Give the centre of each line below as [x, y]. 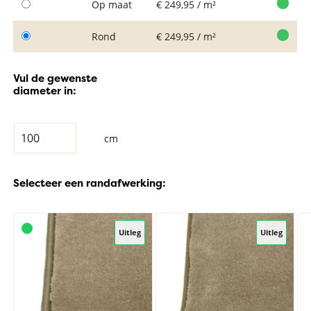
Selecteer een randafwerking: [90, 183]
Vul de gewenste [56, 78]
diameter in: [45, 91]
